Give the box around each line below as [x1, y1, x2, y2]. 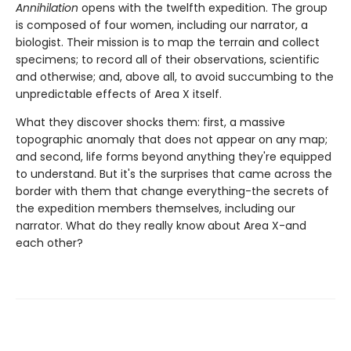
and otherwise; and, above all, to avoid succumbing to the [16, 69, 334, 85]
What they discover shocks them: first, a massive [16, 114, 285, 131]
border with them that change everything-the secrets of [16, 183, 329, 200]
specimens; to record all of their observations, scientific [16, 52, 320, 68]
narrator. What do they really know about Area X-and [16, 218, 306, 234]
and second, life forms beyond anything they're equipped [16, 149, 331, 165]
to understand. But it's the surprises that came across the [16, 166, 332, 183]
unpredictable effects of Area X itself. [16, 86, 222, 103]
